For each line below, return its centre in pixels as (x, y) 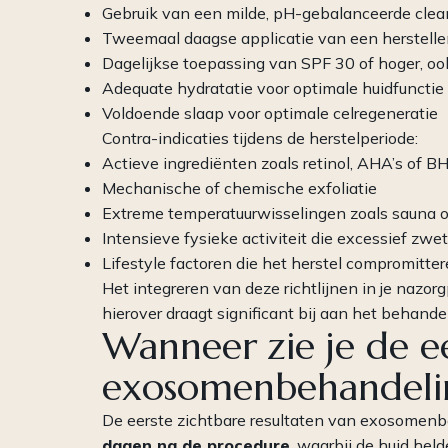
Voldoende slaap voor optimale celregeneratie (270, 113)
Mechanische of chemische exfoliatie (239, 188)
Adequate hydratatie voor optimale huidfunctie (273, 88)
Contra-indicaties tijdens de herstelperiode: (260, 138)
